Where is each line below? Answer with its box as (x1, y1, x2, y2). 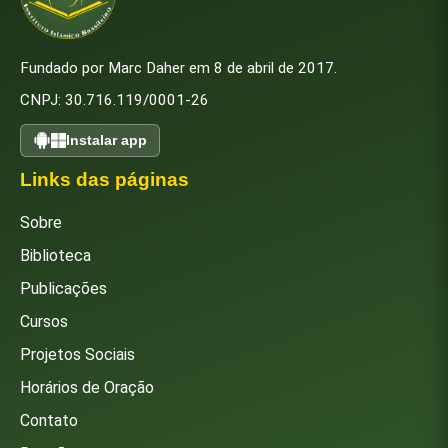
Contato (20, 410, 78, 430)
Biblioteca (20, 245, 91, 265)
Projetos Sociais (20, 344, 135, 364)
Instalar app (66, 132, 147, 149)
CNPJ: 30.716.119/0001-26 (20, 91, 209, 110)
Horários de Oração (20, 377, 154, 397)
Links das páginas (20, 168, 189, 190)
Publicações (20, 278, 107, 298)
